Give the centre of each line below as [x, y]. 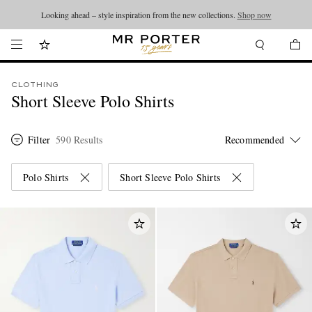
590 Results [79, 140]
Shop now [254, 15]
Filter [39, 140]
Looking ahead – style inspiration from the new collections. [139, 15]
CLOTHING [35, 85]
